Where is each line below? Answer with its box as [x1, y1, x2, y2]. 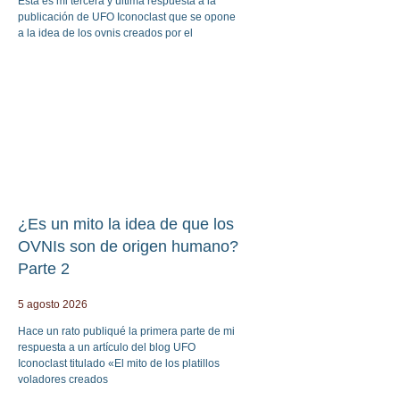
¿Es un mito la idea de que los [18, 214, 234, 233]
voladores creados [18, 372, 108, 386]
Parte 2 [18, 259, 70, 278]
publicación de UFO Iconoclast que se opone [18, 10, 236, 23]
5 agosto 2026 [18, 297, 87, 311]
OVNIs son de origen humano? [18, 237, 238, 255]
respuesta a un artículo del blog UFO [18, 340, 196, 354]
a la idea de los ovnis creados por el [18, 26, 193, 39]
